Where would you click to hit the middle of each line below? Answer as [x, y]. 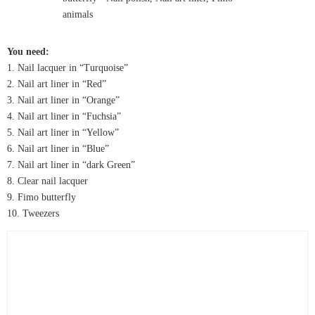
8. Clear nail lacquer [47, 181]
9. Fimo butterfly [41, 197]
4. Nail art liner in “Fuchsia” [64, 116]
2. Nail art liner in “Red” [57, 84]
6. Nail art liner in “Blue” [58, 148]
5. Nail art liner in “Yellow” [63, 132]
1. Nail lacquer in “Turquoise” [67, 67]
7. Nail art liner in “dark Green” [71, 165]
